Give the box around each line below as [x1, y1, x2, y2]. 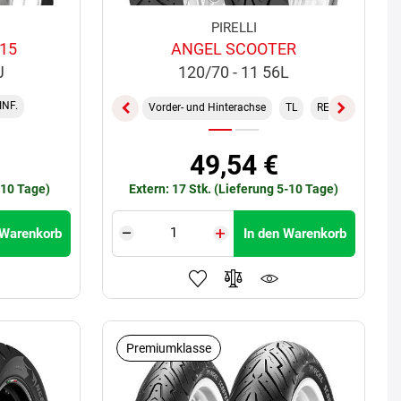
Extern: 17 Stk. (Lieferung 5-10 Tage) [129, 181, 339, 196]
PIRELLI [210, 19, 257, 36]
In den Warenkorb [243, 225, 346, 242]
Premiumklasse [126, 340, 212, 355]
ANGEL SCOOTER [171, 38, 297, 58]
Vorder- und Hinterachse [149, 101, 267, 115]
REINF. [317, 101, 349, 115]
